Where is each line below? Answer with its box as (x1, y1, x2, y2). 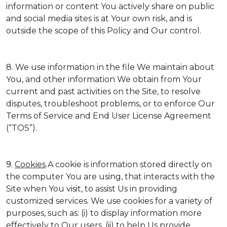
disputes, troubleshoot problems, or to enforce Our (6, 99, 215, 108)
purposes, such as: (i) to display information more (6, 208, 202, 218)
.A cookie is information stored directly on (46, 160, 212, 169)
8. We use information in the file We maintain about (6, 62, 214, 72)
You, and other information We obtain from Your (6, 74, 202, 84)
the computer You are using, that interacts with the (6, 172, 215, 181)
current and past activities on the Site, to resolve (6, 87, 201, 96)
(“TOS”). (6, 123, 37, 133)
